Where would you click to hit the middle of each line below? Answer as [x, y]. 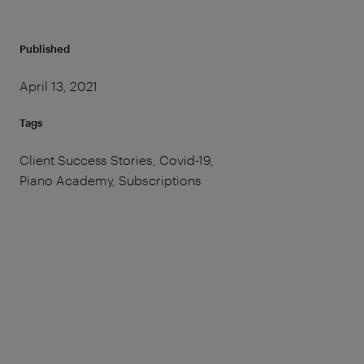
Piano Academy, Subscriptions [110, 180]
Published [45, 49]
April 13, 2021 [59, 86]
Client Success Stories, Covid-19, [117, 159]
